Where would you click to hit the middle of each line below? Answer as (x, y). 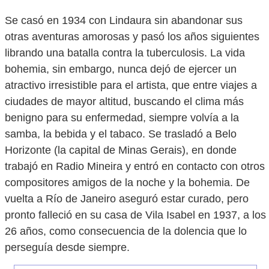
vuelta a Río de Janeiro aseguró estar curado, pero (127, 199)
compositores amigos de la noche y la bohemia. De (127, 183)
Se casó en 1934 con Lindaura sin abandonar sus (124, 20)
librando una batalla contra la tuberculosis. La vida (125, 53)
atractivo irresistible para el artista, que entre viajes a (131, 85)
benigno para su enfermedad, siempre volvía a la (122, 118)
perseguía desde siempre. (67, 247)
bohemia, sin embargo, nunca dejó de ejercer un (121, 69)
